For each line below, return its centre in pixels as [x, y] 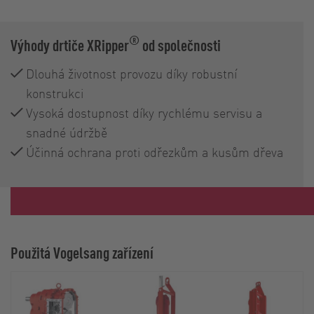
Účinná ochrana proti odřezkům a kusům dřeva [155, 151]
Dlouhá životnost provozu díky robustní [131, 73]
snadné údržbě [67, 132]
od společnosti [180, 45]
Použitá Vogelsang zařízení [82, 252]
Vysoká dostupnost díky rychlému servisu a [144, 112]
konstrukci [55, 93]
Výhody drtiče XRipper [70, 45]
